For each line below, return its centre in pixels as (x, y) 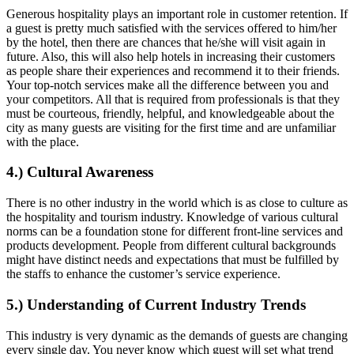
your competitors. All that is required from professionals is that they (173, 99)
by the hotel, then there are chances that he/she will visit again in (166, 42)
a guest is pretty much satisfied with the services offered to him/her (171, 28)
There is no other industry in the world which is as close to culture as (177, 203)
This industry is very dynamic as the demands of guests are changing (177, 335)
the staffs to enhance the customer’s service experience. (143, 274)
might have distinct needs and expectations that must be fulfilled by (173, 260)
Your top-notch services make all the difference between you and (168, 85)
